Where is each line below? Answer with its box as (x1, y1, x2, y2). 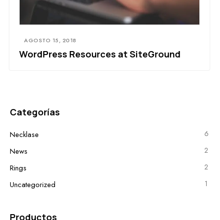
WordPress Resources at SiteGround (19, 48, 181, 60)
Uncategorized (10, 179, 55, 191)
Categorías (10, 106, 60, 118)
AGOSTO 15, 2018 (24, 36, 77, 45)
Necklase (10, 129, 39, 140)
